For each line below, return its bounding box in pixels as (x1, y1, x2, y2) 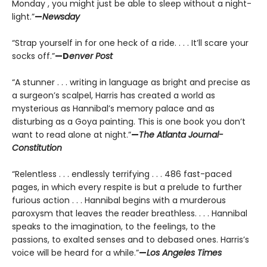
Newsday (42, 11, 80, 23)
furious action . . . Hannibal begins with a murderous (12, 194, 226, 207)
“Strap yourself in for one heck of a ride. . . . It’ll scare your (12, 37, 249, 49)
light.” (12, 11, 35, 23)
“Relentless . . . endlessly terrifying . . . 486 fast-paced (12, 168, 232, 181)
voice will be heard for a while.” (12, 247, 139, 259)
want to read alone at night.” (12, 129, 131, 141)
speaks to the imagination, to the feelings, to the (12, 221, 216, 233)
